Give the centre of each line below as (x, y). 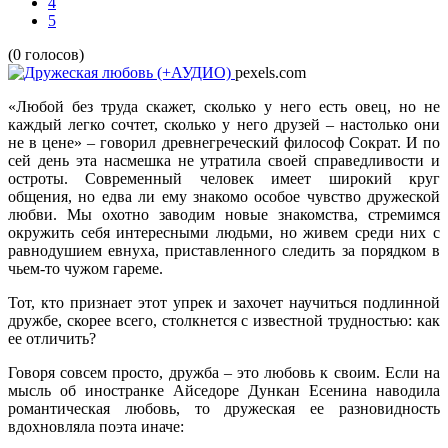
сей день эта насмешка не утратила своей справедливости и (224, 160)
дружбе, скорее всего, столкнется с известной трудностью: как (224, 320)
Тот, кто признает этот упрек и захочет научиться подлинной (224, 302)
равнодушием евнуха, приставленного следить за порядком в (224, 250)
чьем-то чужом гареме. (85, 268)
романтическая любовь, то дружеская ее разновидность (224, 408)
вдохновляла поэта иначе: (96, 426)
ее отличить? (52, 338)
